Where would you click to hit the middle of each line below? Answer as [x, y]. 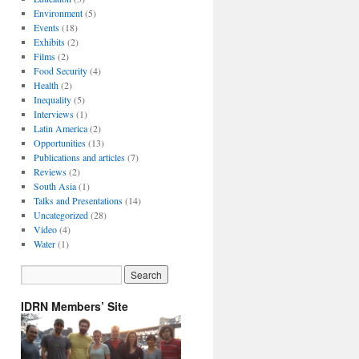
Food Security [60, 71]
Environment [58, 13]
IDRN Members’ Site [75, 306]
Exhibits [49, 42]
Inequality [52, 99]
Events [46, 27]
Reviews [50, 171]
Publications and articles [79, 157]
